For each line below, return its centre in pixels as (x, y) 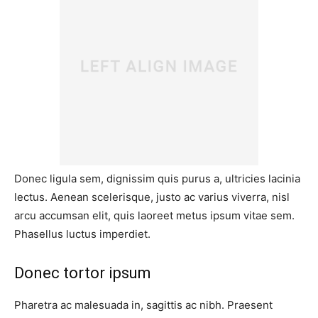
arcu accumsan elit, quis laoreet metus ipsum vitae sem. (154, 216)
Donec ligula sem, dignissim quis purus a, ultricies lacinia (157, 179)
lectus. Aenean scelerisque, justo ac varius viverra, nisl (152, 197)
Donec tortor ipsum (83, 273)
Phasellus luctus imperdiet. (82, 234)
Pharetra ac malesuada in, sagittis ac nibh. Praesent (143, 305)
